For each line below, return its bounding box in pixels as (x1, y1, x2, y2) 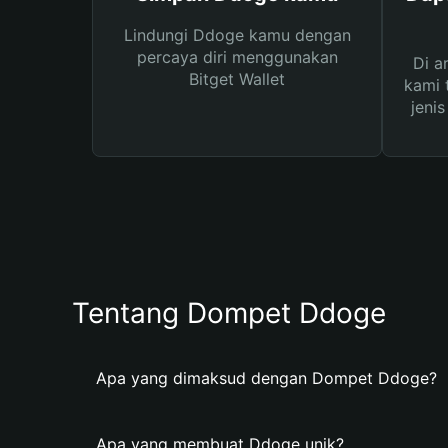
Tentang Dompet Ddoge (72, 296, 386, 330)
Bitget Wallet (189, 69, 285, 89)
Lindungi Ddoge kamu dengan (123, 25, 351, 45)
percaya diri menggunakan (136, 47, 338, 67)
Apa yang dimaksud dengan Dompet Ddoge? (96, 368, 437, 388)
